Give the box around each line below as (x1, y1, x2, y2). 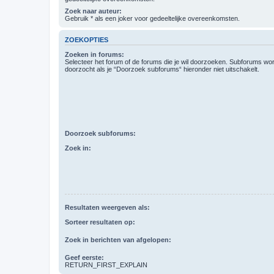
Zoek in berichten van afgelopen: (65, 236, 171, 244)
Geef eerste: (65, 254, 104, 262)
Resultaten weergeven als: (65, 203, 150, 211)
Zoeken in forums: (65, 51, 124, 58)
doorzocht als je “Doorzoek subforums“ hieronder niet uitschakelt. (65, 65, 259, 73)
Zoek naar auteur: (65, 7, 122, 15)
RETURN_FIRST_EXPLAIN (65, 261, 147, 269)
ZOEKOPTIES (65, 35, 108, 43)
